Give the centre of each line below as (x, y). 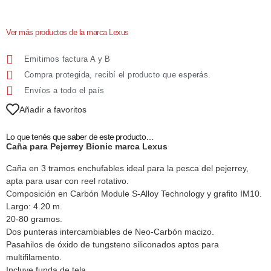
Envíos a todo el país (64, 91)
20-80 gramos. (34, 219)
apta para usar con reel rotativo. (67, 181)
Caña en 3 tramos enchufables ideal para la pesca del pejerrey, (127, 168)
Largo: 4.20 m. (34, 206)
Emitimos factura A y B (67, 59)
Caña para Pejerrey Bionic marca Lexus (87, 147)
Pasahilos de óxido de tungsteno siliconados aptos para (113, 244)
